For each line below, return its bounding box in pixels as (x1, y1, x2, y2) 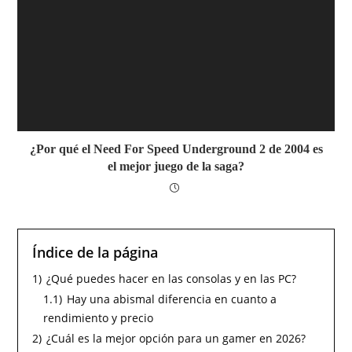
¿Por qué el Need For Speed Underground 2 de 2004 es (29, 142, 323, 156)
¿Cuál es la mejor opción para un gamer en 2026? (46, 331, 306, 346)
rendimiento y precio (43, 310, 154, 326)
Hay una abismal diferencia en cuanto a (67, 291, 277, 307)
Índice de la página (32, 243, 159, 262)
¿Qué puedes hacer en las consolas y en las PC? (46, 271, 297, 287)
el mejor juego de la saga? (108, 159, 244, 174)
